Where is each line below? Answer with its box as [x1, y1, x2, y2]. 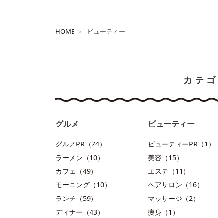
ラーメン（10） [55, 153, 104, 162]
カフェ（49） [55, 166, 97, 176]
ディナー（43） [55, 207, 104, 217]
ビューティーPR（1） [148, 139, 215, 148]
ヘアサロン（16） [148, 180, 203, 189]
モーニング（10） [55, 180, 111, 189]
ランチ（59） [55, 194, 97, 203]
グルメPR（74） [55, 139, 106, 148]
